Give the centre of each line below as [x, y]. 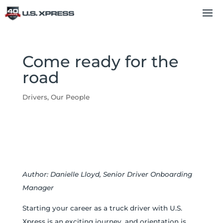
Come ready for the [100, 61]
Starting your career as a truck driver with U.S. [102, 208]
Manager [38, 188]
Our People [70, 97]
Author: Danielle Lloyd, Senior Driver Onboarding [107, 174]
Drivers [35, 97]
